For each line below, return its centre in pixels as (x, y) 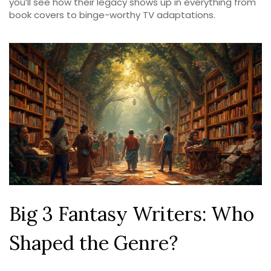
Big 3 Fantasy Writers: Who (132, 214)
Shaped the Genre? (93, 243)
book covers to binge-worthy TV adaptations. (112, 15)
